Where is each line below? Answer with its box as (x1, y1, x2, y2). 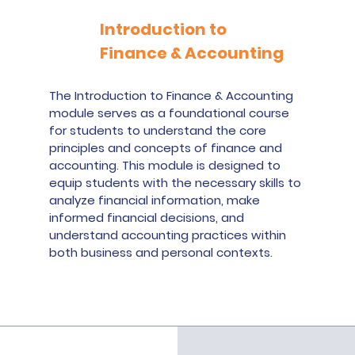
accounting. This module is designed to (49, 157, 281, 174)
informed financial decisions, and (49, 209, 245, 226)
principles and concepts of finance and (49, 139, 283, 156)
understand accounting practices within (49, 227, 287, 243)
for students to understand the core (49, 122, 267, 139)
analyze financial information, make (49, 192, 261, 208)
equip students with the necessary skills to (49, 174, 302, 191)
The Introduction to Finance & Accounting (49, 87, 294, 104)
